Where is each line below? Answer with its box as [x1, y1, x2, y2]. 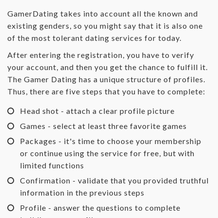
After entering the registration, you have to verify [7, 50, 194, 59]
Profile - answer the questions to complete [20, 202, 181, 212]
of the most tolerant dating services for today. [7, 33, 182, 42]
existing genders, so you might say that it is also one [7, 20, 203, 30]
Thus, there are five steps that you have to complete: [7, 86, 205, 96]
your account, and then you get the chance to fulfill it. [7, 62, 208, 72]
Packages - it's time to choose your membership [20, 136, 201, 145]
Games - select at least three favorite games [20, 121, 187, 130]
